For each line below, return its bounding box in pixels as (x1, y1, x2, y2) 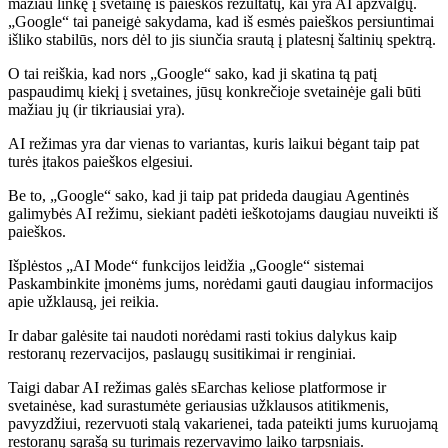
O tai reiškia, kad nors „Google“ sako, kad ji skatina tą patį (8, 64, 377, 82)
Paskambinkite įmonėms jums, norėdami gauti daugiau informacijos (8, 274, 433, 292)
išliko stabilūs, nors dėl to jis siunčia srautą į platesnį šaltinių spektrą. (8, 30, 436, 48)
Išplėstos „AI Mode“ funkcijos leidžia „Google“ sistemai (8, 256, 364, 274)
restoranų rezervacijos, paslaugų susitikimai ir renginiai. (8, 344, 356, 362)
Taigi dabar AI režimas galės (8, 378, 191, 396)
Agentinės (345, 186, 409, 204)
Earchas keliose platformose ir (197, 378, 386, 396)
